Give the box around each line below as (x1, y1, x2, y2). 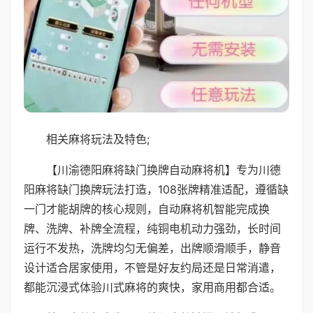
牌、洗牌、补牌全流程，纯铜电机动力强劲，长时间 (24, 221, 281, 235)
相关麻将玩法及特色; (46, 131, 150, 146)
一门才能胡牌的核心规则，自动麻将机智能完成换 (24, 201, 270, 216)
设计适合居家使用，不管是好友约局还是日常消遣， (24, 260, 281, 275)
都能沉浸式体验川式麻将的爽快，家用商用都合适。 (24, 279, 281, 294)
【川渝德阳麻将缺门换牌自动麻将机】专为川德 (46, 162, 281, 177)
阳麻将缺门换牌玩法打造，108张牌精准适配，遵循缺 (24, 182, 289, 196)
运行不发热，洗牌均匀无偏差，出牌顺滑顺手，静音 (24, 240, 281, 255)
